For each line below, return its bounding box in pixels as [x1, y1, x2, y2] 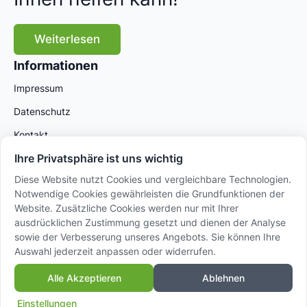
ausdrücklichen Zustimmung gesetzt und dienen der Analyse [14, 216, 286, 228]
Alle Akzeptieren [47, 271, 121, 284]
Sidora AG [14, 288, 66, 302]
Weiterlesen [34, 32, 100, 47]
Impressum [14, 82, 63, 95]
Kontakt [14, 129, 48, 141]
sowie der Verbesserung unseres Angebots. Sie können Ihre [14, 230, 280, 243]
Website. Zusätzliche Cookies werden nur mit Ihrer [14, 201, 238, 214]
